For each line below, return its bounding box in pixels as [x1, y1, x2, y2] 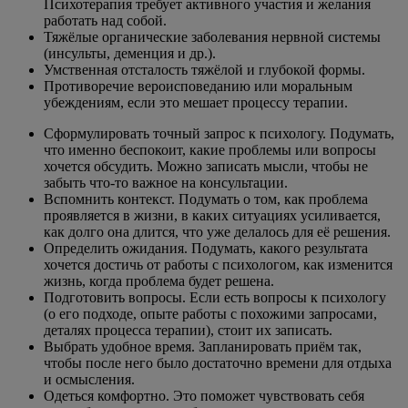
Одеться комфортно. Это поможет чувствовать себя [44, 387, 364, 403]
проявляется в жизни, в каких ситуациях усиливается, [44, 207, 381, 223]
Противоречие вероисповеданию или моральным [44, 77, 352, 94]
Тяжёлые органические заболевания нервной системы [44, 28, 381, 45]
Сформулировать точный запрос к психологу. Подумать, [44, 125, 394, 141]
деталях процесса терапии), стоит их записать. [44, 321, 332, 338]
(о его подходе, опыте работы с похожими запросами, [44, 305, 377, 321]
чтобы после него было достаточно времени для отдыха [44, 354, 392, 371]
